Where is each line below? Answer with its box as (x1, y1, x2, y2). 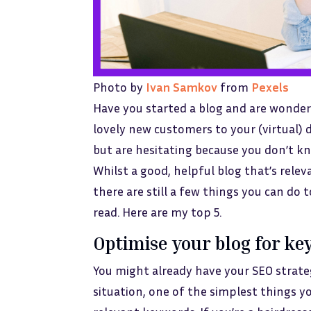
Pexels (251, 79, 289, 95)
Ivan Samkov (146, 79, 218, 95)
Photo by (93, 79, 146, 95)
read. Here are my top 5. (93, 204, 222, 220)
